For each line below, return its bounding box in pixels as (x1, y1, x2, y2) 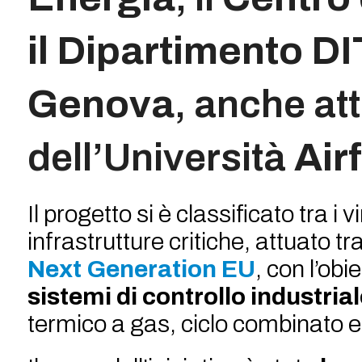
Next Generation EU (27, 256, 255, 282)
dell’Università (27, 136, 294, 179)
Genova (27, 82, 175, 125)
